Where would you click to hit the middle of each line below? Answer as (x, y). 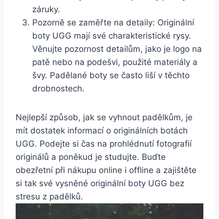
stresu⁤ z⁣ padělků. (49, 197)
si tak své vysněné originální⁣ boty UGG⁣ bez (100, 184)
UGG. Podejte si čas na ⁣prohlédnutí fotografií (104, 144)
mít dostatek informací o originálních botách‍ (102, 131)
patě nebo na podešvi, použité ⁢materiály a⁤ (115, 62)
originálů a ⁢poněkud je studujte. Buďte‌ (91, 157)
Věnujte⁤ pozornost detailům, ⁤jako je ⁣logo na (117, 49)
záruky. (46, 10)
